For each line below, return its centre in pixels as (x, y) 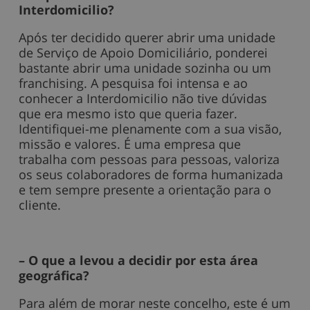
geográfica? (54, 276)
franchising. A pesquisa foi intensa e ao (133, 83)
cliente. (40, 205)
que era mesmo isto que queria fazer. (128, 114)
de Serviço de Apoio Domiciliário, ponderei (143, 53)
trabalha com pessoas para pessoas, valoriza (149, 159)
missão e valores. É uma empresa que (130, 144)
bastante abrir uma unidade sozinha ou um (145, 68)
